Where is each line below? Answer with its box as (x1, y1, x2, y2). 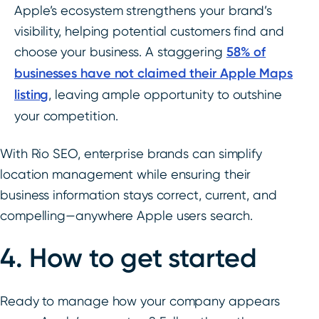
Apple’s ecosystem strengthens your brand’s (14, 3, 273, 19)
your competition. (14, 108, 118, 124)
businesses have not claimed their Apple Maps (14, 66, 293, 82)
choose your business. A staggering (14, 44, 226, 60)
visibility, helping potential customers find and (14, 23, 284, 39)
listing (14, 87, 49, 103)
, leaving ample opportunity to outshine (48, 87, 282, 103)
